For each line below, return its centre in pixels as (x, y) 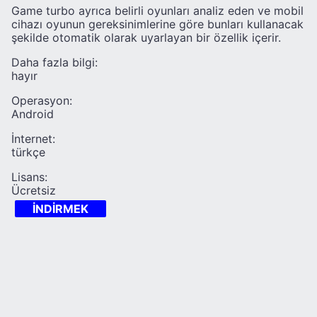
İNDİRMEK (60, 208)
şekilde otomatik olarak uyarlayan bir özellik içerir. (146, 37)
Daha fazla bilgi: (54, 62)
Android (33, 114)
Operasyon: (42, 100)
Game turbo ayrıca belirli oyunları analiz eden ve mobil (157, 10)
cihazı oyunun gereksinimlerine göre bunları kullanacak (157, 24)
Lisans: (29, 177)
